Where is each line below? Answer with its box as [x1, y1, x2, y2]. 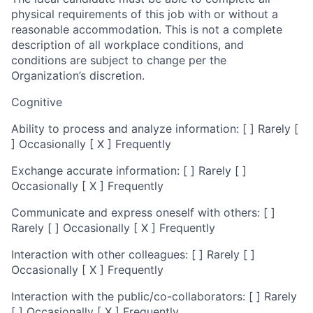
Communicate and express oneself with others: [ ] [11, 205, 275, 219]
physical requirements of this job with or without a [11, 6, 278, 21]
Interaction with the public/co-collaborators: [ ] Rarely [11, 289, 297, 303]
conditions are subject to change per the [11, 52, 226, 67]
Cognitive [11, 94, 62, 109]
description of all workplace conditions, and [11, 37, 244, 52]
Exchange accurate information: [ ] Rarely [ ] [11, 163, 247, 177]
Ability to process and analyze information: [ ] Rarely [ [11, 121, 298, 136]
